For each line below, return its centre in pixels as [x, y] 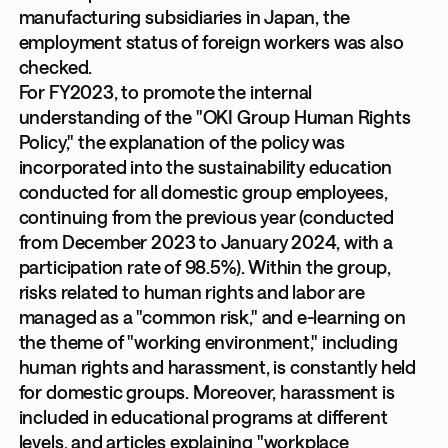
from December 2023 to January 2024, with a [205, 242]
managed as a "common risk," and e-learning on [212, 317]
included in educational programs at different [203, 417]
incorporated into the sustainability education [205, 167]
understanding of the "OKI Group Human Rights [214, 117]
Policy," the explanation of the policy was [181, 142]
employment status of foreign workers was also [211, 42]
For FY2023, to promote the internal [165, 92]
